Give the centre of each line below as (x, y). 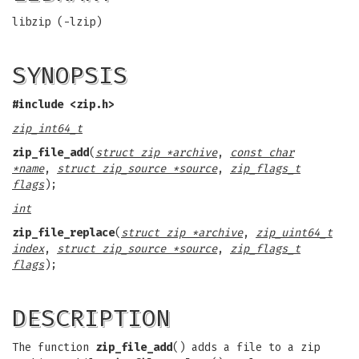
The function (54, 347)
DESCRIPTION (91, 318)
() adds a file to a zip (246, 347)
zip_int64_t (47, 129)
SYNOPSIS (70, 75)
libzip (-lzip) (57, 22)
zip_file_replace (63, 233)
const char (262, 153)
